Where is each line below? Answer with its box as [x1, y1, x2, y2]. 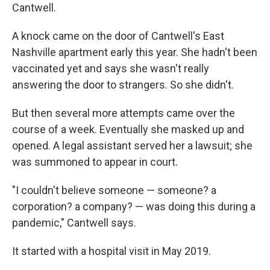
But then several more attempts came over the [12, 107, 235, 119]
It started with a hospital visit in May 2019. [12, 245, 211, 257]
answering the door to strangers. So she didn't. [12, 78, 234, 91]
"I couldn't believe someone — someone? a [12, 184, 216, 196]
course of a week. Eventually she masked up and [12, 123, 244, 136]
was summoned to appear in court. [12, 155, 178, 168]
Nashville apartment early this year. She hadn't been [12, 46, 257, 58]
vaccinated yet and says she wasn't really [12, 62, 209, 75]
